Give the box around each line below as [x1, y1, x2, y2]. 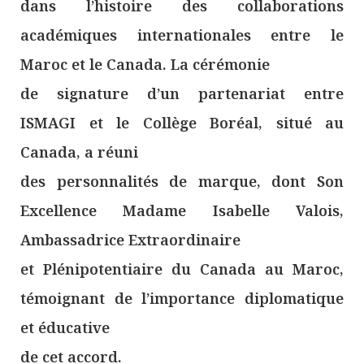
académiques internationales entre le [20, 25, 344, 45]
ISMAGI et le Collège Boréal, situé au [20, 113, 344, 133]
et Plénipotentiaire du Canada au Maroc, [20, 259, 344, 279]
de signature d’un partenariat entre [20, 84, 344, 104]
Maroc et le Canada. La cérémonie [20, 54, 270, 75]
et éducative [20, 318, 110, 338]
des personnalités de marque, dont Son [20, 171, 344, 192]
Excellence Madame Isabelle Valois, [20, 201, 344, 221]
